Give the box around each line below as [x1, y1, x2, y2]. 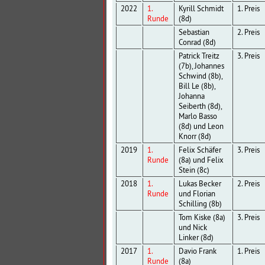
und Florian [178, 189, 215, 199]
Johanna [178, 91, 205, 102]
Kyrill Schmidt [178, 4, 224, 14]
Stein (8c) [178, 165, 209, 176]
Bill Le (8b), [178, 81, 216, 92]
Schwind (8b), [178, 71, 223, 82]
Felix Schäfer [178, 145, 221, 156]
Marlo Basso [178, 111, 217, 122]
